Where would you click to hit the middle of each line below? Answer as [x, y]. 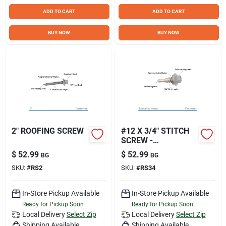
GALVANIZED [145, 150]
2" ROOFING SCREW [47, 131]
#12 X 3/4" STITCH [155, 131]
